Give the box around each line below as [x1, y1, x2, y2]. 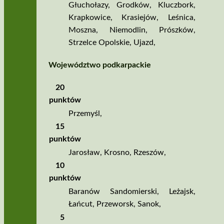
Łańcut [68, 200, 92, 208]
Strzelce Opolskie [68, 38, 129, 46]
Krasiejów [121, 13, 157, 21]
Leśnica [167, 13, 193, 21]
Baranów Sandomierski [68, 187, 157, 196]
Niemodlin [109, 25, 145, 34]
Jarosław [68, 148, 100, 156]
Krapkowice [68, 13, 110, 21]
